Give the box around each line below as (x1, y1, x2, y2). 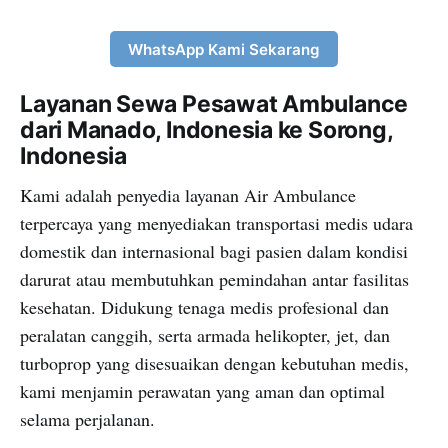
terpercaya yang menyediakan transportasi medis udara (20, 211, 413, 236)
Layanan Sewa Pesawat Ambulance (20, 90, 409, 119)
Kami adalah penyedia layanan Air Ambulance (20, 183, 356, 208)
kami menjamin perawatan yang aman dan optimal (20, 379, 385, 404)
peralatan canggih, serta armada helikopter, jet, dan (20, 323, 390, 348)
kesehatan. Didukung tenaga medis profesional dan (20, 295, 389, 320)
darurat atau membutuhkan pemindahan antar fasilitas (20, 267, 409, 292)
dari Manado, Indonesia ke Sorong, (20, 116, 393, 145)
